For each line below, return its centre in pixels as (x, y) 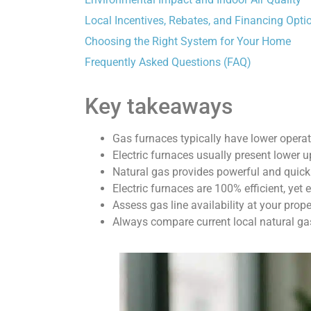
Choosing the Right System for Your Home (188, 42)
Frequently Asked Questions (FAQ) (168, 62)
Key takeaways (159, 107)
